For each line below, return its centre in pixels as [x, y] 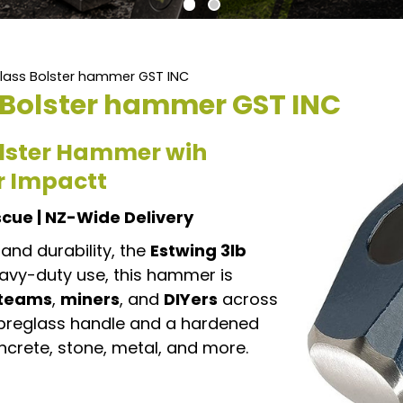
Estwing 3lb [198, 251]
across [248, 300]
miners [90, 300]
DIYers [191, 300]
